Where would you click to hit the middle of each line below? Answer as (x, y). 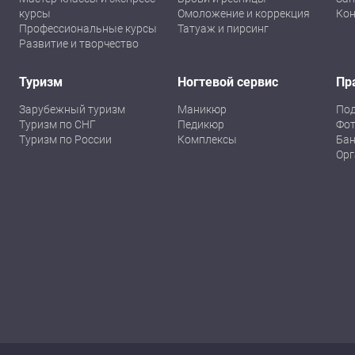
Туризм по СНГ (57, 124)
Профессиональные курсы (88, 29)
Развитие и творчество (79, 44)
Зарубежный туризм (72, 109)
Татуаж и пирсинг (223, 29)
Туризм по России (65, 139)
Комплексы (207, 139)
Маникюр (202, 109)
